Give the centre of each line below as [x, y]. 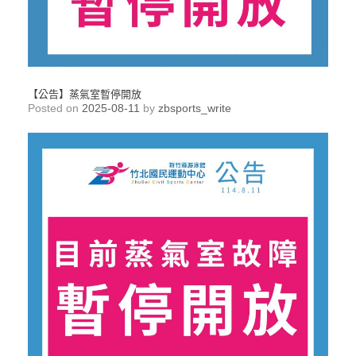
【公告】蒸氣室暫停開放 [85, 93]
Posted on [58, 108]
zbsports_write [195, 108]
